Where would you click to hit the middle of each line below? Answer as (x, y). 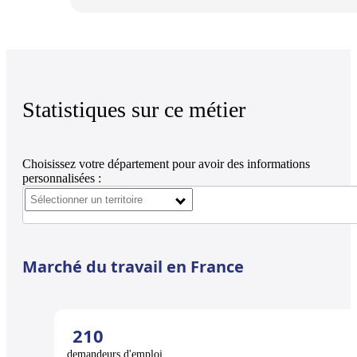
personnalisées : (62, 178)
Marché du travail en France (133, 266)
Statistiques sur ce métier (134, 109)
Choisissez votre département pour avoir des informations (166, 163)
